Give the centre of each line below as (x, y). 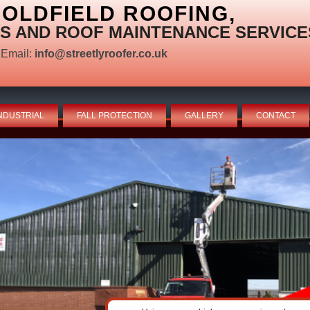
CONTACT (276, 116)
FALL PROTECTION (115, 116)
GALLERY (204, 116)
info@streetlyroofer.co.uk (101, 54)
